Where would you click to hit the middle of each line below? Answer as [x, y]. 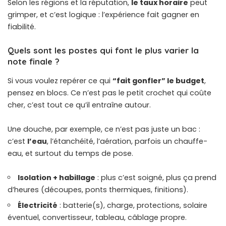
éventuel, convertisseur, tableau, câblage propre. [97, 217]
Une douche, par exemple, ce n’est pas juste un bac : [104, 129]
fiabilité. [22, 27]
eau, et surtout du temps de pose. [70, 153]
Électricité [38, 205]
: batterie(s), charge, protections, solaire [133, 205]
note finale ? [34, 62]
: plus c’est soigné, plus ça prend [156, 177]
